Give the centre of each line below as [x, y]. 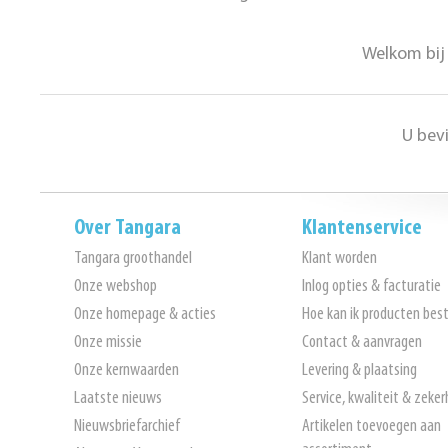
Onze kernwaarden [127, 370]
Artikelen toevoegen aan [371, 426]
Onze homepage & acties [145, 314]
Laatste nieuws [118, 398]
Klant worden [339, 258]
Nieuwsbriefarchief [127, 426]
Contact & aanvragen [361, 342]
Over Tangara [128, 228]
